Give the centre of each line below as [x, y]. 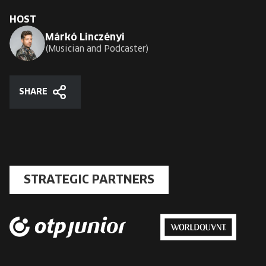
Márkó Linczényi [85, 37]
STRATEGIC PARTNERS [89, 180]
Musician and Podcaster [97, 49]
